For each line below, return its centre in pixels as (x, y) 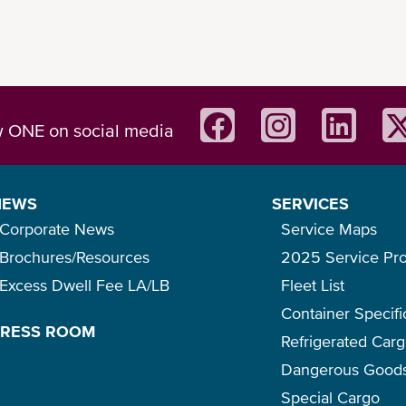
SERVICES (310, 203)
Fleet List (312, 285)
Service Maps (329, 229)
